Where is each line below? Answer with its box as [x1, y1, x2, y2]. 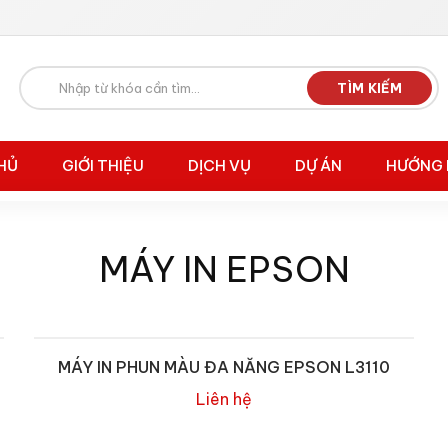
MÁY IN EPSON [98, 246, 350, 291]
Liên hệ [196, 388, 252, 409]
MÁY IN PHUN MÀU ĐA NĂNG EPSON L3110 [58, 356, 390, 377]
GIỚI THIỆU [62, 155, 144, 175]
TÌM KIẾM [337, 80, 402, 97]
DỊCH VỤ [188, 155, 251, 175]
